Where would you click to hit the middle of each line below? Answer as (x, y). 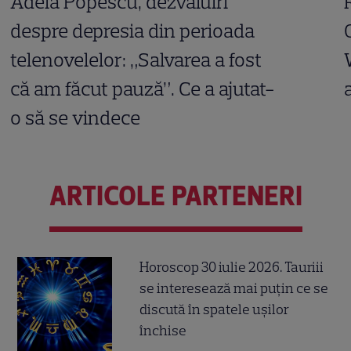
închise (163, 330)
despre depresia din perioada (133, 31)
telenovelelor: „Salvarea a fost (136, 60)
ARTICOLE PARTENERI (175, 196)
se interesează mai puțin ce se (234, 288)
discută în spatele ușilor (215, 309)
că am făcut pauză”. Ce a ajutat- (143, 89)
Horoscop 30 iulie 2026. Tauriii (232, 267)
